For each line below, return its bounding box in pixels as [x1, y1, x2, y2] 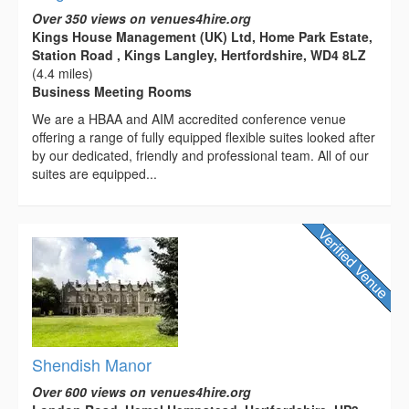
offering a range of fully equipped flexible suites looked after [32, 127, 375, 146]
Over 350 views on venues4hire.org [32, 8, 251, 27]
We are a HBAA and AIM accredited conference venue [32, 109, 346, 128]
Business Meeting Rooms [32, 81, 192, 100]
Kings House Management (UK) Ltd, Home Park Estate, [32, 26, 372, 46]
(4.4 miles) [32, 63, 93, 82]
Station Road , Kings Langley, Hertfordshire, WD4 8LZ [32, 45, 366, 64]
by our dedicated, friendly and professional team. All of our [32, 145, 369, 164]
